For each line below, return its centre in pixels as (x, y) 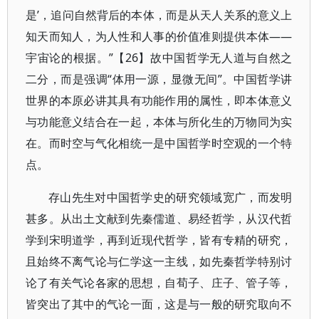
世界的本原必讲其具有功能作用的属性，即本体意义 (159, 100)
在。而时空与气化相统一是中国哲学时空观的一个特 (159, 143)
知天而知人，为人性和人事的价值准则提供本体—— (159, 36)
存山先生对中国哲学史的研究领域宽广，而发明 (171, 197)
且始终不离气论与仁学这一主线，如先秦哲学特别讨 (159, 261)
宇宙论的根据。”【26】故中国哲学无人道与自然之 (159, 58)
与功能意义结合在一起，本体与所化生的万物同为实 (159, 122)
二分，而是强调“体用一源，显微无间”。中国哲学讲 (159, 79)
